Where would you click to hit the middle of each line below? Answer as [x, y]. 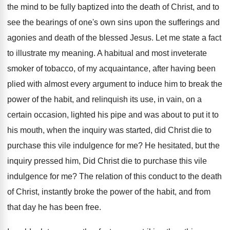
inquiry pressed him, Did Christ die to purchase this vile [107, 161]
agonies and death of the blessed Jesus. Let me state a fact [114, 38]
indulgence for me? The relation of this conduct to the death [114, 176]
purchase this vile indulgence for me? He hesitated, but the [113, 146]
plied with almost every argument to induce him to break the [115, 84]
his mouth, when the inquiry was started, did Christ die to [109, 130]
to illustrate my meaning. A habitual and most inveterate [107, 53]
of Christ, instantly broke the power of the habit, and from [109, 192]
